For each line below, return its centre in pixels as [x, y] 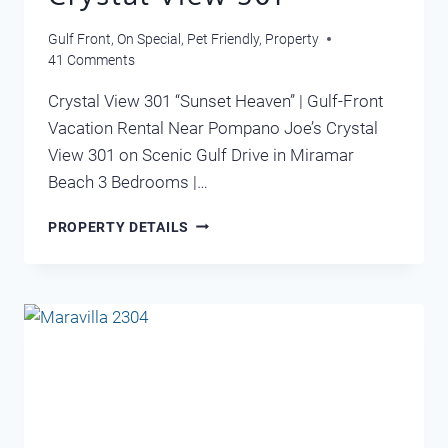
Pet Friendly [223, 38]
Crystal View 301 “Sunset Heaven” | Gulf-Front [215, 100]
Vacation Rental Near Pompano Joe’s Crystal [213, 127]
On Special [149, 38]
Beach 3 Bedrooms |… [128, 181]
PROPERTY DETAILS [118, 226]
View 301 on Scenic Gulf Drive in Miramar [201, 154]
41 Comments [91, 59]
